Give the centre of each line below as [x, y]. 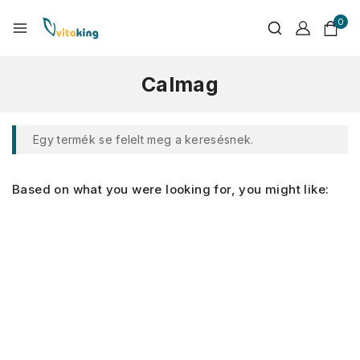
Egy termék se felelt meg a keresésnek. [143, 139]
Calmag [180, 84]
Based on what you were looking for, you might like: [171, 189]
